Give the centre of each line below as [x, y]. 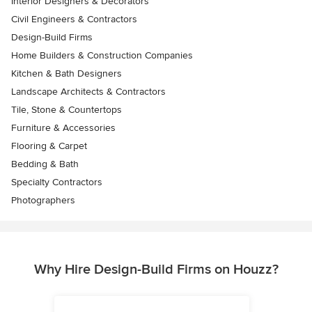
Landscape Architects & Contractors [88, 92]
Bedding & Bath [45, 164]
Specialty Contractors [57, 182]
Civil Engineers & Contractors [74, 19]
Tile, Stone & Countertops [67, 110]
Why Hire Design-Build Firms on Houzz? [156, 270]
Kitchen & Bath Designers [67, 73]
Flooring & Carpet [49, 146]
